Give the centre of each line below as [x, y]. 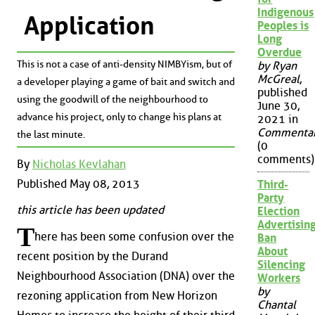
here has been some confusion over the [134, 237]
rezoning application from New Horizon [117, 296]
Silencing [282, 265]
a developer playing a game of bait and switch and [126, 82]
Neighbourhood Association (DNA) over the [126, 276]
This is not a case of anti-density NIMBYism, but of [124, 65]
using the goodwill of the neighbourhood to [112, 100]
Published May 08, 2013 [78, 184]
